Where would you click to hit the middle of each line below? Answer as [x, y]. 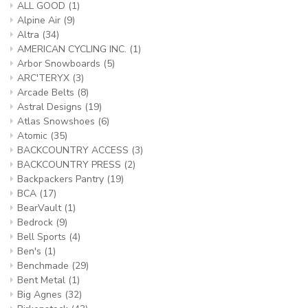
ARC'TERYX [45, 78]
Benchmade [44, 266]
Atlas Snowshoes [57, 121]
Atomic [34, 136]
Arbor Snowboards [60, 64]
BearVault [41, 208]
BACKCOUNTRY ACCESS [74, 150]
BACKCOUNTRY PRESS [70, 165]
